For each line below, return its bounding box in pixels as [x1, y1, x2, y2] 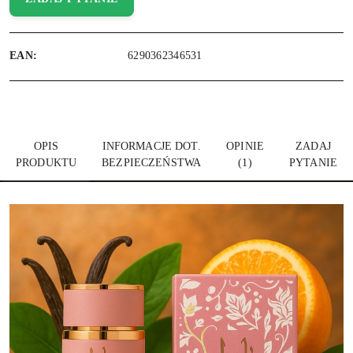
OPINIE [226, 140, 264, 152]
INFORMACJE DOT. [102, 140, 201, 152]
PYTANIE [288, 157, 337, 169]
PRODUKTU [16, 157, 77, 169]
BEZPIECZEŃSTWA [102, 157, 202, 169]
